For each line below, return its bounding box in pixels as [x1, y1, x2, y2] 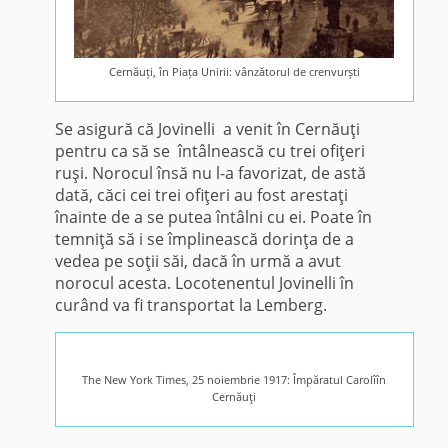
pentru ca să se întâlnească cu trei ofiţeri [54, 140, 365, 163]
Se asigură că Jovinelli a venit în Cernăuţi [54, 118, 360, 141]
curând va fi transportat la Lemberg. [54, 294, 327, 317]
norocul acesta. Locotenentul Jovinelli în [54, 272, 354, 295]
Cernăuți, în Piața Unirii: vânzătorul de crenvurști [108, 64, 360, 80]
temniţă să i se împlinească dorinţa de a [54, 228, 354, 251]
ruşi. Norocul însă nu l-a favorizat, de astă [54, 162, 366, 185]
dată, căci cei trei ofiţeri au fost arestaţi [54, 184, 348, 207]
